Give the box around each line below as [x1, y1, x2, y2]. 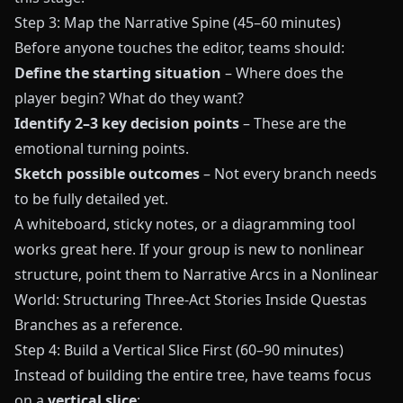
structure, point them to [14, 264, 183, 285]
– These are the [239, 113, 346, 134]
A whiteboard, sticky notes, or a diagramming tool [14, 214, 355, 235]
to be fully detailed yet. [14, 189, 168, 210]
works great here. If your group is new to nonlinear [14, 239, 364, 260]
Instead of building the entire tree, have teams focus [14, 365, 372, 386]
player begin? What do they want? [14, 88, 244, 109]
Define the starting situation [14, 63, 221, 84]
